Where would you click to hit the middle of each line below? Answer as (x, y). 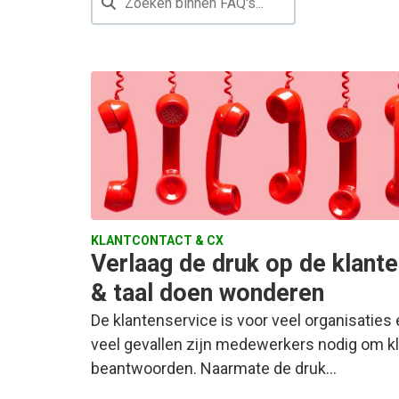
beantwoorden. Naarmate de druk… (214, 369)
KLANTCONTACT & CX (157, 241)
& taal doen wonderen (208, 293)
